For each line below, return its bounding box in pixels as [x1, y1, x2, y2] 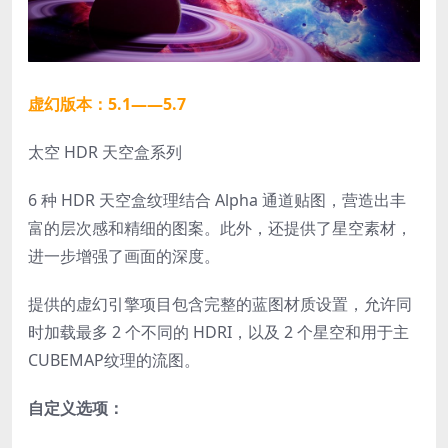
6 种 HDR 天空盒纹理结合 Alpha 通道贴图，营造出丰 [28, 189, 406, 212]
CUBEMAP [28, 349, 104, 372]
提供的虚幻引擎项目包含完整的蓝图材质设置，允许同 [28, 293, 412, 316]
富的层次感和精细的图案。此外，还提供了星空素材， [28, 217, 412, 240]
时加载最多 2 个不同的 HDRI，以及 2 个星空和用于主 [28, 321, 409, 344]
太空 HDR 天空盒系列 [28, 141, 182, 164]
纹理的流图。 [104, 349, 200, 372]
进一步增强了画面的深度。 [28, 245, 220, 268]
